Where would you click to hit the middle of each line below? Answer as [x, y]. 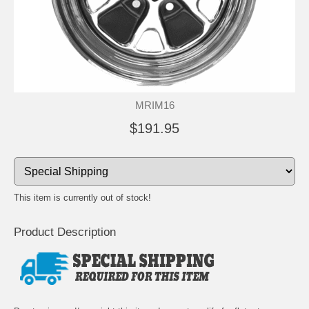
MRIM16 [154, 105]
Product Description [65, 232]
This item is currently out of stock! [82, 197]
